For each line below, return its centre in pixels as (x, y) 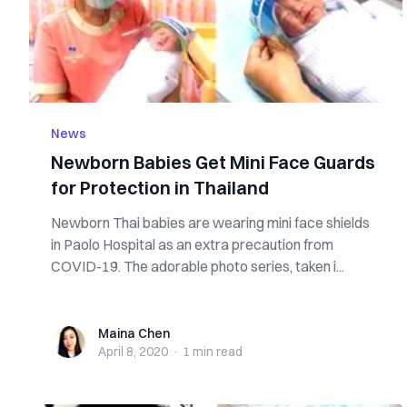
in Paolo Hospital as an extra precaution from (192, 244)
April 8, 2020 (133, 352)
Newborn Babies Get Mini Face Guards (213, 162)
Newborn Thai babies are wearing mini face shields (210, 223)
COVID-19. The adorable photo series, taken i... (198, 266)
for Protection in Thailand (160, 188)
